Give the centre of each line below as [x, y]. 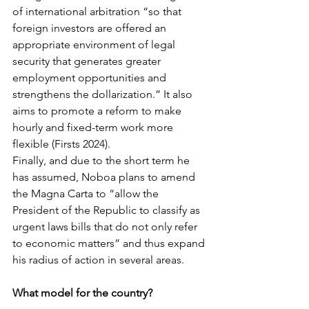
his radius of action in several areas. [98, 260]
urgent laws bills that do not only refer [106, 227]
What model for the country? [82, 293]
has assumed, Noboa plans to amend [105, 177]
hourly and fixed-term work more [94, 127]
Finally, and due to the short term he [102, 160]
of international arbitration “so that [98, 11]
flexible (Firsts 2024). [61, 144]
